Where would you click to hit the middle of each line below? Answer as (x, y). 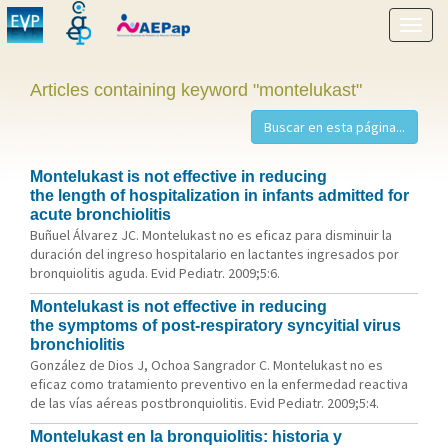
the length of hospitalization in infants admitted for (219, 195)
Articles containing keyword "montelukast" (196, 90)
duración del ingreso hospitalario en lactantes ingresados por (214, 254)
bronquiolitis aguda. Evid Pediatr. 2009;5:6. (155, 273)
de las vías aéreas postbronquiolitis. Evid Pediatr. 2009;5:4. (204, 403)
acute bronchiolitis (100, 214)
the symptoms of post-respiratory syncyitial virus (215, 325)
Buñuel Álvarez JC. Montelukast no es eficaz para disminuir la (211, 235)
